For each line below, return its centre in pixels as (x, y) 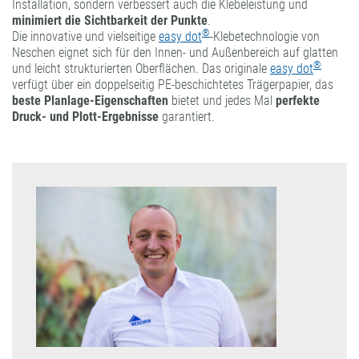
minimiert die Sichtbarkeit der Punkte (110, 21)
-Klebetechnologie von (265, 37)
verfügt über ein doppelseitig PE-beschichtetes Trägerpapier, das (173, 85)
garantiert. (187, 117)
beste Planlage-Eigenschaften (90, 101)
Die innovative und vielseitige (85, 37)
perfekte (296, 101)
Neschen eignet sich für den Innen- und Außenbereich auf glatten (175, 53)
